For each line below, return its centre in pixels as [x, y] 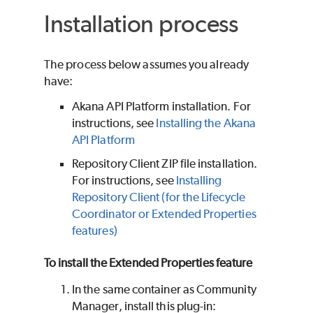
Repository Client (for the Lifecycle [159, 197]
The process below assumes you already [146, 65]
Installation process [141, 23]
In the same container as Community [164, 290]
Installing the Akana [206, 123]
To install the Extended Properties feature [148, 263]
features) [95, 231]
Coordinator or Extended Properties [164, 214]
